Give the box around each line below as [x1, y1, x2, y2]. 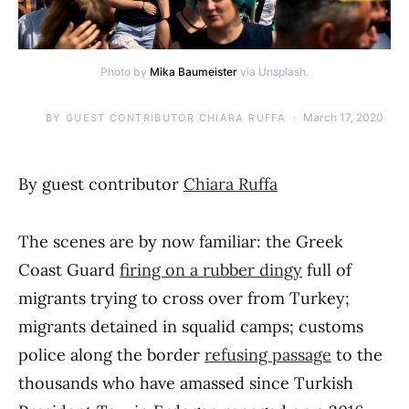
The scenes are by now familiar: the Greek [18, 231, 343, 252]
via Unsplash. [237, 65, 309, 79]
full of [302, 259, 351, 280]
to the [331, 344, 383, 365]
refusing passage [204, 344, 331, 365]
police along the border [18, 344, 204, 365]
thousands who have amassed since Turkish [18, 372, 353, 393]
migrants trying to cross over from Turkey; [18, 288, 350, 309]
